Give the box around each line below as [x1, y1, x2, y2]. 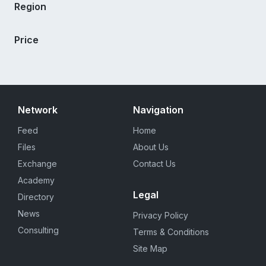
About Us [133, 142, 169, 153]
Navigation [133, 104, 183, 116]
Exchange [18, 159, 57, 169]
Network [18, 104, 58, 116]
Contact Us [133, 159, 176, 169]
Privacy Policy [133, 210, 188, 221]
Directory [18, 192, 54, 202]
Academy [18, 175, 55, 186]
